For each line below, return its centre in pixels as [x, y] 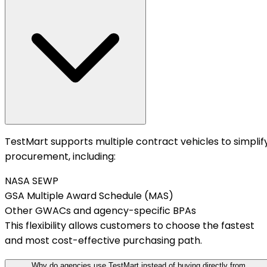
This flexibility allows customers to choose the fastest [130, 226]
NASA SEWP [32, 181]
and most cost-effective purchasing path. [103, 240]
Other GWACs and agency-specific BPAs [100, 211]
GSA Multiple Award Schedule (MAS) [89, 196]
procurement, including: [60, 156]
